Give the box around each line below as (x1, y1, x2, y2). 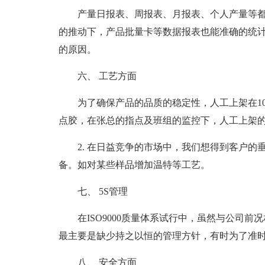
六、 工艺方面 (77, 71, 137, 81)
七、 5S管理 (77, 186, 128, 196)
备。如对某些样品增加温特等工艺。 (58, 160, 210, 170)
